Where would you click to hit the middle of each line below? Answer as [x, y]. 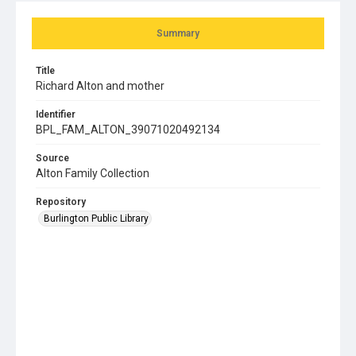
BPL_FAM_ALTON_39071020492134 [128, 129]
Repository [61, 201]
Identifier [56, 114]
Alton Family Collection [93, 173]
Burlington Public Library [96, 218]
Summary [178, 33]
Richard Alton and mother [100, 85]
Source [52, 158]
